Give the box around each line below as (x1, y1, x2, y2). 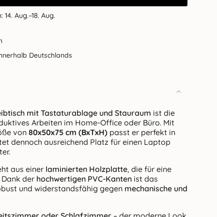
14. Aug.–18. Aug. (5, 11, 55, 20)
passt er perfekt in (108, 127, 175, 137)
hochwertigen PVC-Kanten (36, 173, 132, 184)
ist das (132, 173, 158, 184)
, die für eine (127, 164, 171, 174)
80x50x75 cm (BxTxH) (29, 127, 108, 137)
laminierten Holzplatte (46, 164, 127, 174)
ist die (151, 108, 175, 118)
